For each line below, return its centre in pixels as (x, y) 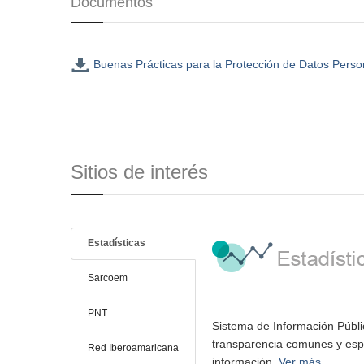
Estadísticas (117, 243)
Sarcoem (108, 278)
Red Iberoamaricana (133, 348)
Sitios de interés (139, 172)
